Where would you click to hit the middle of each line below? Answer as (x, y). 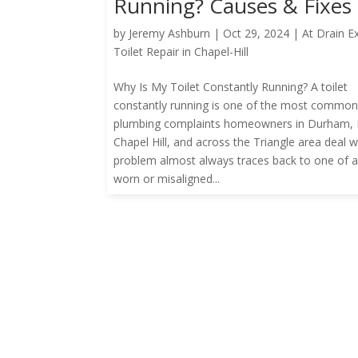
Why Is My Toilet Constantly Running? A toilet (231, 86)
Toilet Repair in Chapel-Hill (181, 51)
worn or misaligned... (167, 178)
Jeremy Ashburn (170, 33)
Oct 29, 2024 (257, 33)
